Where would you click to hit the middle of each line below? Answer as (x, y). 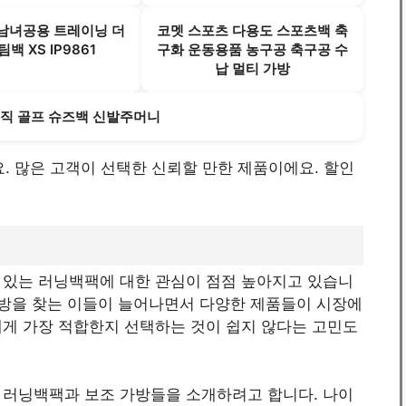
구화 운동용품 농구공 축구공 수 (253, 50)
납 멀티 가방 (253, 69)
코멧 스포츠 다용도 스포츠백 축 (253, 31)
